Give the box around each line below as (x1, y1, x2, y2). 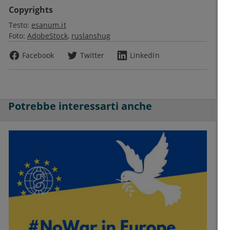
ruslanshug (71, 31, 111, 41)
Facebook (22, 50, 54, 61)
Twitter (80, 50, 105, 61)
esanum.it (31, 20, 66, 30)
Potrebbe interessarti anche (8, 99, 152, 113)
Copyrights (9, 4, 53, 16)
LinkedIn (130, 50, 160, 61)
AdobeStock (27, 31, 68, 41)
